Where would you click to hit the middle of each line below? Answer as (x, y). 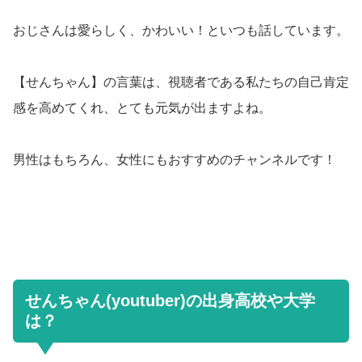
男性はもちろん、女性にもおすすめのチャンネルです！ (175, 159)
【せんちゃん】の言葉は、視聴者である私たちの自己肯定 (181, 82)
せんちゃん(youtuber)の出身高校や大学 (170, 300)
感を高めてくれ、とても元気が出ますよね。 (142, 107)
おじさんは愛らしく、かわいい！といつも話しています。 (181, 30)
